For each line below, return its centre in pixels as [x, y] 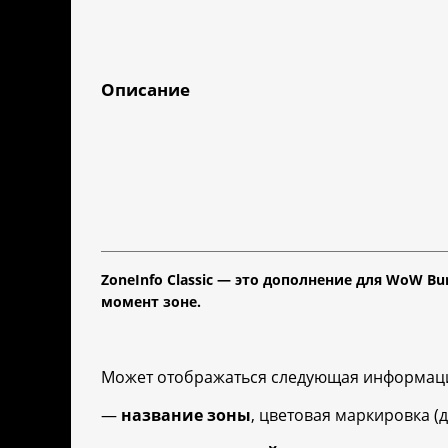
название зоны [186, 415]
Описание [145, 90]
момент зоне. [151, 302]
